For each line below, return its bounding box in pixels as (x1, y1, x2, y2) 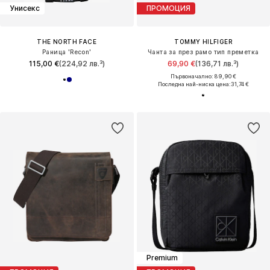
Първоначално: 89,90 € (170, 72, 236, 80)
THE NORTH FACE (37, 37, 97, 45)
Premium (146, 253, 178, 263)
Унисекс (10, 4, 40, 13)
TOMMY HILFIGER (174, 37, 233, 45)
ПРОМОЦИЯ (146, 4, 190, 13)
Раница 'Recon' (42, 48, 92, 55)
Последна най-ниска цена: (157, 80, 231, 87)
